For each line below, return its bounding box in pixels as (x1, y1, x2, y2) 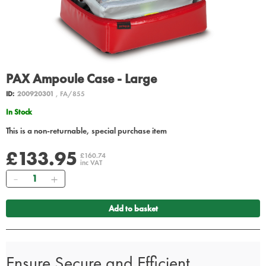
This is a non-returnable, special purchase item (6, 125, 167, 137)
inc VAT (80, 158, 102, 168)
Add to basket (108, 203, 158, 214)
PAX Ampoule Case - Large (6, 70, 157, 88)
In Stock (8, 107, 32, 118)
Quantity (24, 170, 52, 182)
